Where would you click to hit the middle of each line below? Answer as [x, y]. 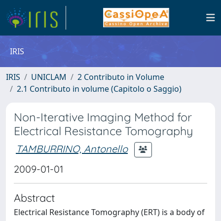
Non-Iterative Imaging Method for [103, 117]
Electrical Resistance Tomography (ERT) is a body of [109, 212]
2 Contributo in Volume [121, 77]
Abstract [34, 198]
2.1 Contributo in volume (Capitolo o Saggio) [99, 89]
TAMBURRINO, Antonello [72, 148]
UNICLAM [49, 77]
